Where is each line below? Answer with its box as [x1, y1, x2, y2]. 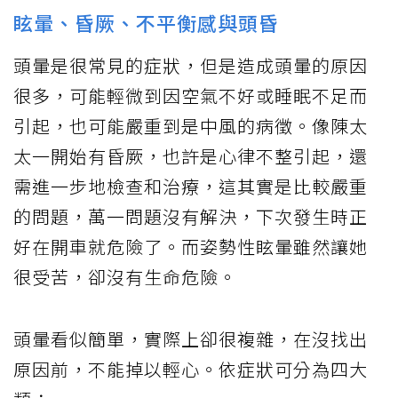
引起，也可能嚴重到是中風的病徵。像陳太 [13, 112, 368, 139]
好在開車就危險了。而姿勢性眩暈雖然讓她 [13, 233, 368, 259]
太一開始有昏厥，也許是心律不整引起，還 [13, 142, 368, 169]
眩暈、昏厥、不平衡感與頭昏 [13, 7, 279, 36]
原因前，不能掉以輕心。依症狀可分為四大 [13, 355, 368, 382]
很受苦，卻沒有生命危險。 [13, 263, 237, 290]
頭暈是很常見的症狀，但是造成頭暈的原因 [13, 52, 368, 78]
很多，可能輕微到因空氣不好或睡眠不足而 [13, 82, 368, 108]
